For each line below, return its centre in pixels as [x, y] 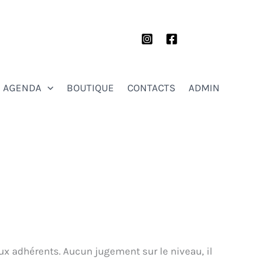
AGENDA [22, 88]
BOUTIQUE [90, 88]
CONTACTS [151, 88]
